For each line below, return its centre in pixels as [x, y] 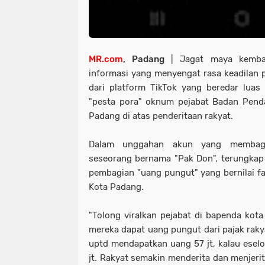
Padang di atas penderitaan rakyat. [161, 116]
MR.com [106, 59]
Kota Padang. [116, 187]
